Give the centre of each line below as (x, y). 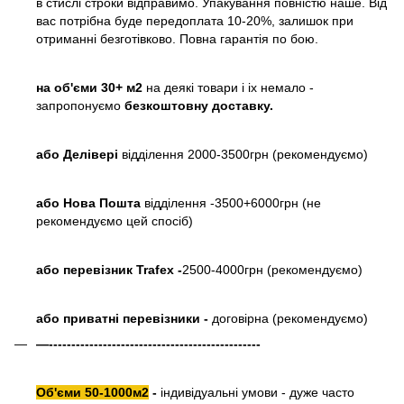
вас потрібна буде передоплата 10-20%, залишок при (195, 20)
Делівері (91, 154)
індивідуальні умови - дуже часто (257, 393)
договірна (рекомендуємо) (290, 318)
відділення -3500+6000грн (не (233, 202)
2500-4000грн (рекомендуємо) (272, 269)
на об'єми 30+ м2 (91, 87)
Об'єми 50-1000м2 (92, 393)
